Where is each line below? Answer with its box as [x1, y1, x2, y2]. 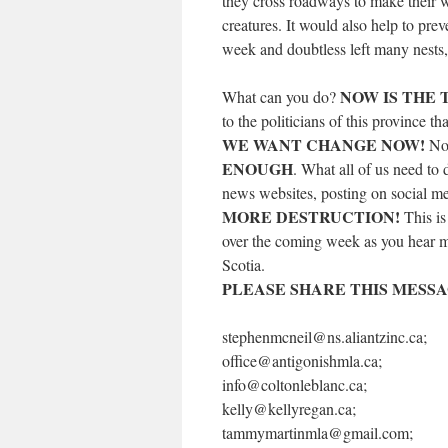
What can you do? [222, 86, 340, 107]
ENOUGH [222, 157, 293, 180]
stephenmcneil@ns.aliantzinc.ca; [222, 326, 427, 347]
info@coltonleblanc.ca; [222, 374, 367, 395]
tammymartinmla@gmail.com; [222, 422, 413, 443]
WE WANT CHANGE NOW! [222, 133, 425, 156]
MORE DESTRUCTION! [222, 205, 400, 228]
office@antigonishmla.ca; [222, 350, 382, 371]
